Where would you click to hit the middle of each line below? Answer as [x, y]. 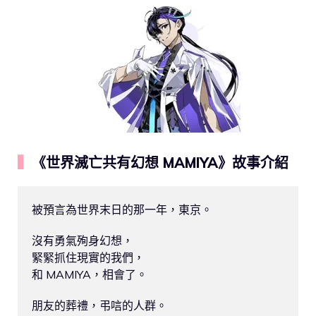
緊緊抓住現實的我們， [88, 258]
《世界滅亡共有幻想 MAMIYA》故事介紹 [160, 163]
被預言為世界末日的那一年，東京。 [122, 210]
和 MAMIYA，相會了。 [90, 275]
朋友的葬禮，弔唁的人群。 [99, 306]
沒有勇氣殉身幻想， [83, 241]
